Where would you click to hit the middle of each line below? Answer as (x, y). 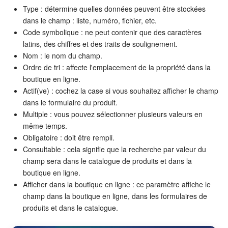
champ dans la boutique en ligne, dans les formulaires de (115, 196)
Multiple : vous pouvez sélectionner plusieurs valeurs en (113, 114)
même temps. (45, 125)
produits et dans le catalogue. (70, 207)
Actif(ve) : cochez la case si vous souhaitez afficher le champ (121, 90)
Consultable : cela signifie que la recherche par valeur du (115, 149)
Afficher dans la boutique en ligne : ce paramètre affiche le (117, 184)
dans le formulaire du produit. (70, 102)
